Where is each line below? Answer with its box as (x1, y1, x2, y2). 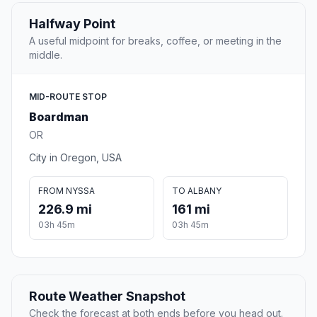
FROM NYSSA (38, 185, 95, 197)
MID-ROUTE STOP (29, 91, 107, 103)
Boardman (29, 110, 88, 125)
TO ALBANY (172, 185, 221, 197)
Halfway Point (29, 16, 115, 32)
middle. (29, 49, 62, 62)
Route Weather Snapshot (29, 289, 185, 304)
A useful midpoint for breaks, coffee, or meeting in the (29, 35, 282, 47)
